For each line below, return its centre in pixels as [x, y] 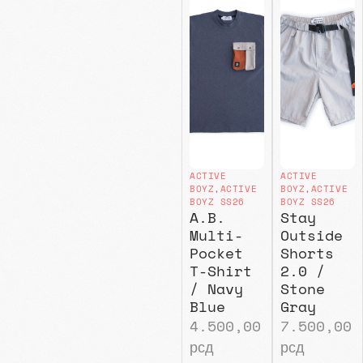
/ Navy [216, 289]
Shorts [307, 253]
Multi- [216, 235]
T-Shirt [220, 271]
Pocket [216, 253]
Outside [311, 235]
